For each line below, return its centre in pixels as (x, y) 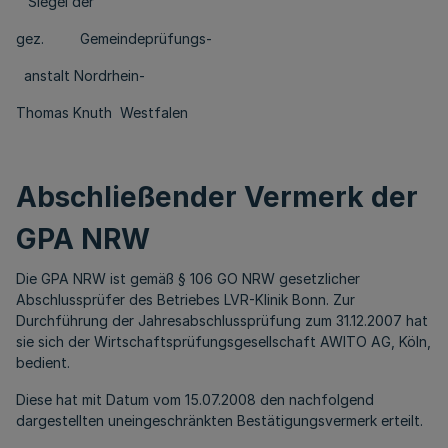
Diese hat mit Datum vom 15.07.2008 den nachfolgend (195, 399)
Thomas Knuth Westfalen (102, 112)
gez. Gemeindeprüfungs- (114, 38)
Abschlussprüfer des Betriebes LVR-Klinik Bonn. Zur (185, 299)
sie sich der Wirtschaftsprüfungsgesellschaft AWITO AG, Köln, (223, 341)
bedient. (43, 362)
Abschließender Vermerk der (217, 197)
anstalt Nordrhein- (80, 75)
